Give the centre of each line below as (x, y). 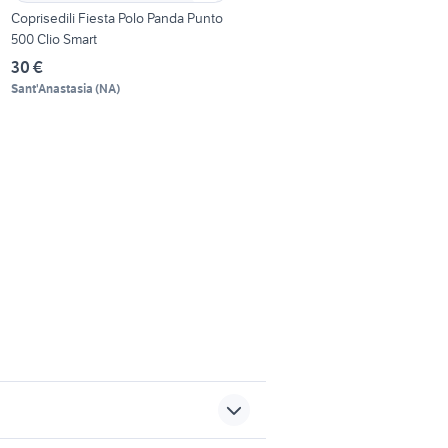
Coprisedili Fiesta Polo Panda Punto (117, 17)
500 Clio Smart (54, 38)
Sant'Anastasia (52, 88)
